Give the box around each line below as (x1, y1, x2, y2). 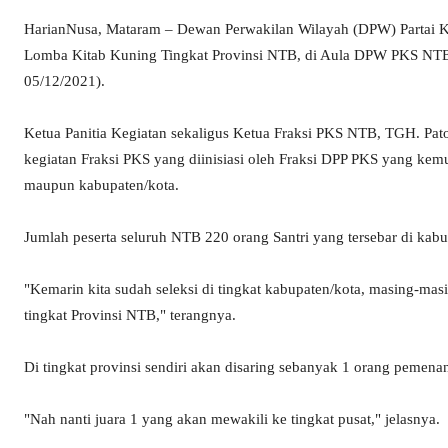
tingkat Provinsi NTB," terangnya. (24, 307, 236, 324)
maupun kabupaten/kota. (24, 177, 179, 194)
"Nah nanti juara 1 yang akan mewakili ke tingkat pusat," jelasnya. (24, 411, 440, 428)
